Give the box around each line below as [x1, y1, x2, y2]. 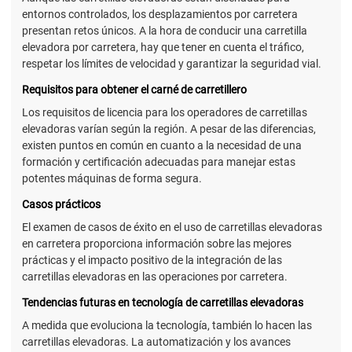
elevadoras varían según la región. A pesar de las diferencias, [22, 123, 316, 136]
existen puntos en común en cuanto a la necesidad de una [22, 139, 302, 152]
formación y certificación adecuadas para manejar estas [22, 156, 295, 169]
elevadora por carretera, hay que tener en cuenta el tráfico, [22, 40, 304, 53]
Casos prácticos [22, 198, 101, 211]
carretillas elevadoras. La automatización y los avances [22, 335, 291, 349]
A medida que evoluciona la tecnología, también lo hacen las [22, 319, 312, 332]
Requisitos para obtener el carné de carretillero [22, 82, 247, 96]
